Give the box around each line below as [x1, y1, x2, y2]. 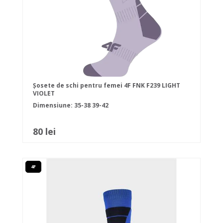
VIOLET [33, 89, 55, 98]
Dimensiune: [33, 101, 74, 110]
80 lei [33, 125, 56, 138]
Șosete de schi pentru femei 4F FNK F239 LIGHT [33, 81, 180, 90]
